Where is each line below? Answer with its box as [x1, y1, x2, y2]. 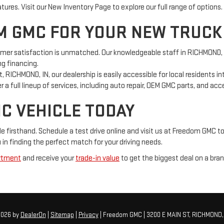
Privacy [78, 210, 98, 219]
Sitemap [50, 210, 74, 219]
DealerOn [20, 210, 46, 219]
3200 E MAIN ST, [144, 210, 190, 219]
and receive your [21, 153, 75, 163]
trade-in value [75, 153, 119, 163]
